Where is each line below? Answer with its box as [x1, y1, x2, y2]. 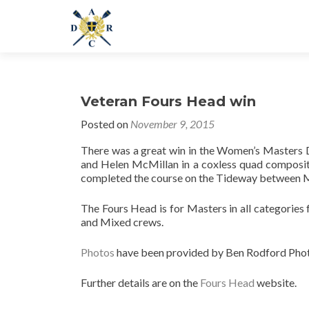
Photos [81, 246, 114, 259]
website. [255, 276, 297, 289]
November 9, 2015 [130, 117, 215, 130]
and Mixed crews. [81, 215, 163, 228]
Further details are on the [81, 276, 200, 289]
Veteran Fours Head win [81, 93, 256, 110]
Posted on [81, 117, 130, 130]
